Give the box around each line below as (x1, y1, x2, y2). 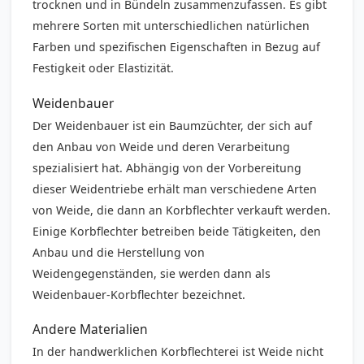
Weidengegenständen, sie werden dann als (32, 265, 271, 281)
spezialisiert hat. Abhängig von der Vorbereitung (32, 159, 302, 175)
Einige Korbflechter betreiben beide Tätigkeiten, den (32, 223, 322, 239)
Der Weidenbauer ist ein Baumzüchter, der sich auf (32, 117, 313, 133)
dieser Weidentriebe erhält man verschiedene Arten (32, 180, 318, 197)
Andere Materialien (32, 319, 149, 338)
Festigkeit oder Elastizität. (32, 60, 175, 76)
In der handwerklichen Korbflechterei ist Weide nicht (32, 343, 324, 359)
